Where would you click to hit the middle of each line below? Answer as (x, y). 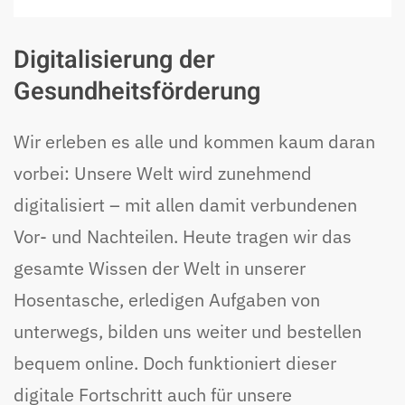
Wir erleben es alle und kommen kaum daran (194, 141)
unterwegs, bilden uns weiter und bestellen (188, 331)
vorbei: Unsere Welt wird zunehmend (163, 173)
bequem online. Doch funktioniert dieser (175, 363)
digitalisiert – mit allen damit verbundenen (185, 204)
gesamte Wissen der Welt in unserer (160, 268)
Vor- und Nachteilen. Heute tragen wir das (183, 236)
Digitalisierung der (114, 59)
